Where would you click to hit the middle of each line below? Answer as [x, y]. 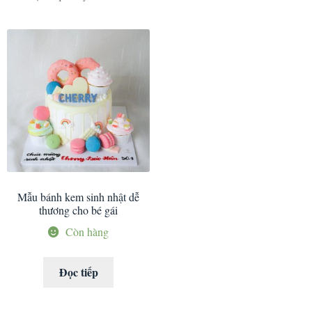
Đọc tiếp [78, 272]
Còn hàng [87, 231]
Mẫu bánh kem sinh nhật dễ [78, 197]
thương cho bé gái [78, 210]
